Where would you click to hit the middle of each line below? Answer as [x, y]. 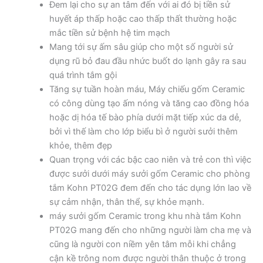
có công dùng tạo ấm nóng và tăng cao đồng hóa [149, 104]
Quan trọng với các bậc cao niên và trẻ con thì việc [150, 160]
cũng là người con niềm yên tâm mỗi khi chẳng [142, 245]
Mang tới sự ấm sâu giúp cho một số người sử [141, 47]
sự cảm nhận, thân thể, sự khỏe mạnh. [127, 202]
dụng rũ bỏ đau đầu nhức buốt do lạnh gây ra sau [147, 61]
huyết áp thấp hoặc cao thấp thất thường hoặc [143, 19]
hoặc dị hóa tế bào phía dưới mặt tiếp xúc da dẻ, [145, 118]
